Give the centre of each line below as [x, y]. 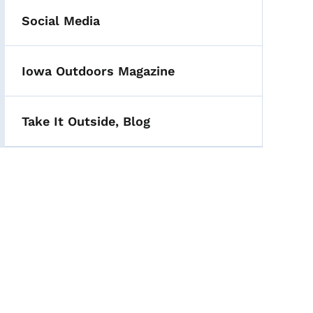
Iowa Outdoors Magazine [99, 71]
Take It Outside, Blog [86, 122]
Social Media [61, 21]
